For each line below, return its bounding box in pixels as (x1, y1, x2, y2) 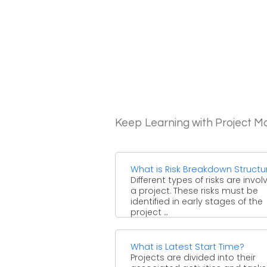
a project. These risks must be (131, 184, 258, 197)
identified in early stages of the (131, 195, 263, 207)
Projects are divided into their (131, 251, 256, 263)
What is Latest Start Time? (131, 240, 244, 253)
